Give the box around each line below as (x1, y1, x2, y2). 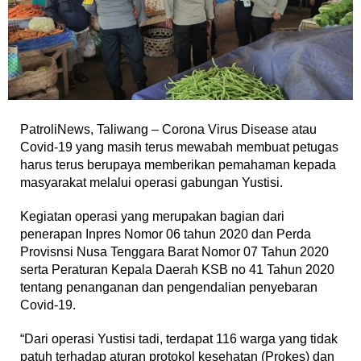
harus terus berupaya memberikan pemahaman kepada (20, 157, 336, 172)
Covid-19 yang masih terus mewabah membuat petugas (20, 139, 338, 154)
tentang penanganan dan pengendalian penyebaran (20, 280, 317, 294)
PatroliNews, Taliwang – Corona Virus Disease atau (20, 122, 317, 136)
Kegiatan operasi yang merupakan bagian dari (20, 209, 284, 223)
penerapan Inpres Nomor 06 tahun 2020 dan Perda (20, 226, 311, 241)
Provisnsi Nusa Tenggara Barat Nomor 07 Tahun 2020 (20, 244, 329, 259)
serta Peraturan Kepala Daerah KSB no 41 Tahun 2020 (20, 262, 334, 276)
